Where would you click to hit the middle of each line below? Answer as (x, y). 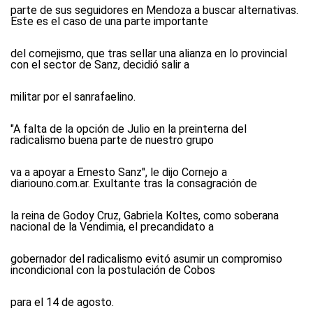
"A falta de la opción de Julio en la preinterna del (129, 129)
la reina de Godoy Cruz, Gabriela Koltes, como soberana (145, 216)
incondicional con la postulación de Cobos (113, 270)
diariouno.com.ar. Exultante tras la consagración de (134, 183)
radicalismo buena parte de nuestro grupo (112, 140)
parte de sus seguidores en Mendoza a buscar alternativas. (154, 10)
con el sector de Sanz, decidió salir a (100, 65)
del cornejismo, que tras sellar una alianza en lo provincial (149, 53)
